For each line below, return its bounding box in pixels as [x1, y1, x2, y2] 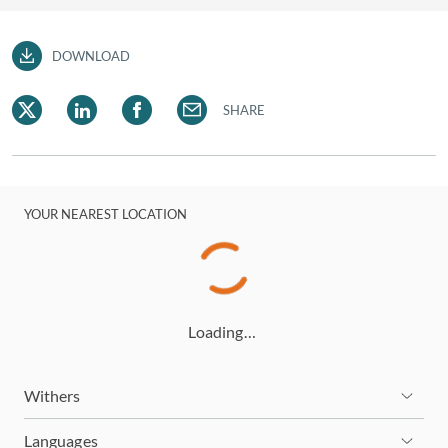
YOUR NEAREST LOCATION [24, 206, 188, 222]
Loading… [188, 322, 256, 341]
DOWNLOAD [52, 48, 131, 64]
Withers [24, 386, 81, 405]
